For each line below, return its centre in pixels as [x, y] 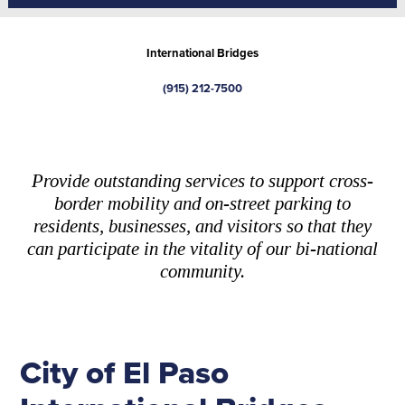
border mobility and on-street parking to [202, 202]
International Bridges [202, 52]
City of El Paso [125, 372]
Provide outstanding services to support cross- [202, 180]
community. [202, 270]
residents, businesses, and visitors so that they [202, 225]
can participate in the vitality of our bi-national [202, 248]
